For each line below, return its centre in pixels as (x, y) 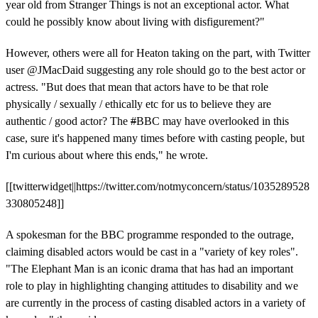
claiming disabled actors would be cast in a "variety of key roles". (152, 251)
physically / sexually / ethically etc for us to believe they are (138, 104)
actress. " (26, 87)
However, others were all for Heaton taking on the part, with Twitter (158, 53)
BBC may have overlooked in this (213, 121)
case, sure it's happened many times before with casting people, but (155, 138)
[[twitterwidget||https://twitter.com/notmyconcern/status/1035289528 (158, 186)
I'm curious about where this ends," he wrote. (107, 155)
